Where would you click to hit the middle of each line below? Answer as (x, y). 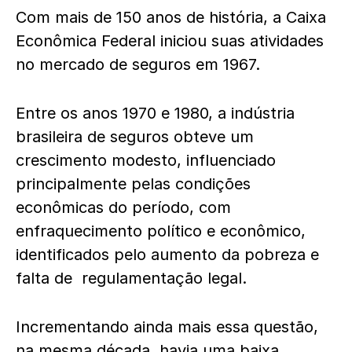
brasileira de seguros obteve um (135, 137)
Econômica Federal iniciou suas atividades (170, 41)
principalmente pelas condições (133, 184)
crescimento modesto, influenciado (146, 160)
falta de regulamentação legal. (131, 278)
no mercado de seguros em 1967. (138, 64)
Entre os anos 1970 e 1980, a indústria (155, 113)
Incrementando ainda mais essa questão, (167, 327)
